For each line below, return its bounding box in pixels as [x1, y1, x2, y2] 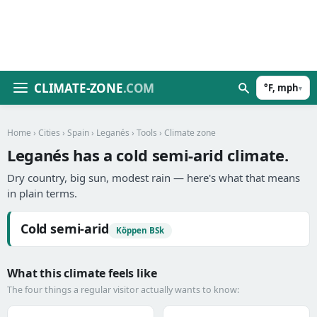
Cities [38, 127, 60, 139]
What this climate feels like [7, 265, 157, 281]
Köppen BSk [116, 225, 165, 236]
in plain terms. [7, 186, 77, 200]
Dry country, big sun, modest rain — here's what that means [7, 171, 300, 185]
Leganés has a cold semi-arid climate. [7, 144, 289, 166]
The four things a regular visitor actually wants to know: [7, 284, 239, 296]
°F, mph [264, 81, 299, 94]
